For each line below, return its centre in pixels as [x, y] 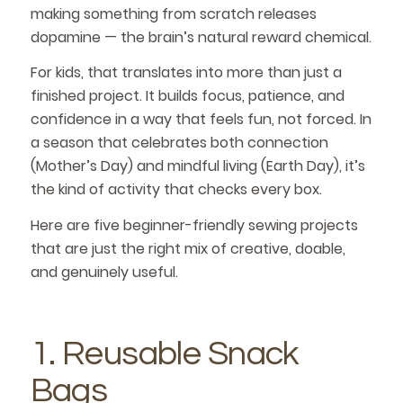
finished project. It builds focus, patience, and [187, 96]
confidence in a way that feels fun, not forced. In [201, 120]
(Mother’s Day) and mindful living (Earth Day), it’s [197, 166]
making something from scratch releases [173, 13]
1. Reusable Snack [165, 354]
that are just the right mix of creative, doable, [188, 248]
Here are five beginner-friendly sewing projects [194, 225]
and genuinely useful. [104, 272]
